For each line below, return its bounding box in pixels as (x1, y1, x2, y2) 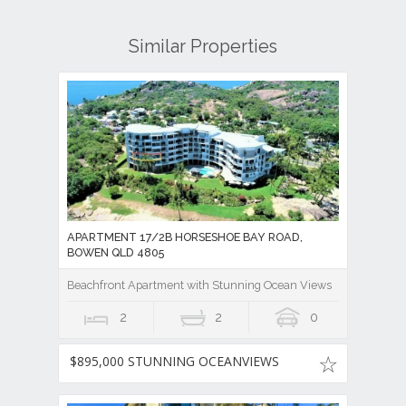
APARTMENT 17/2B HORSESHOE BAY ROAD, (67, 229, 303, 244)
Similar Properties (129, 35, 277, 57)
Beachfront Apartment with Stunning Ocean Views (67, 277, 332, 292)
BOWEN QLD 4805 (67, 245, 164, 259)
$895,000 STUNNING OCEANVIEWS (70, 353, 279, 371)
